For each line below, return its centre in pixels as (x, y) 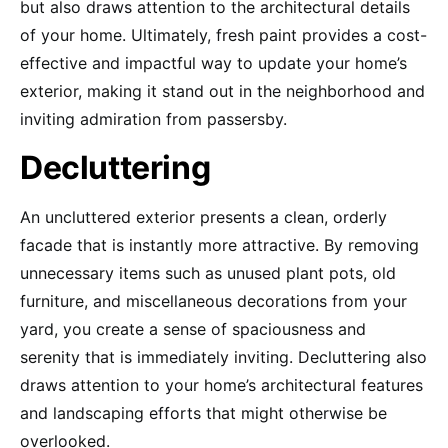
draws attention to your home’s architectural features (221, 384)
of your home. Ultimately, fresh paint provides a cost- (223, 34)
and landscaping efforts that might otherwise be (203, 412)
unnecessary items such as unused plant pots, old (208, 272)
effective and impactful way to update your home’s (213, 62)
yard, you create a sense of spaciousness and (193, 328)
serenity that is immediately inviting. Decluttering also (223, 356)
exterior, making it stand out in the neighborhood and (222, 90)
